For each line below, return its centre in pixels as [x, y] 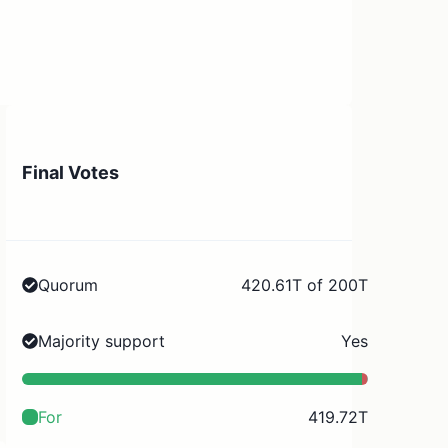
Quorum [68, 284]
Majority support [102, 340]
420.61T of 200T [304, 284]
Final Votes [71, 172]
